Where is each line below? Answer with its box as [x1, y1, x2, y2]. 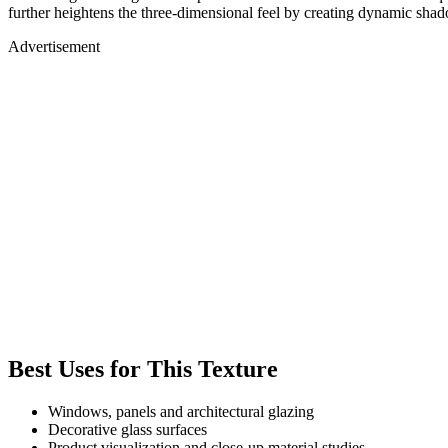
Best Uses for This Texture [8, 355, 278, 382]
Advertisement [8, 37, 100, 55]
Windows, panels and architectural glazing [48, 402, 314, 420]
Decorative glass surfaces [48, 420, 207, 438]
